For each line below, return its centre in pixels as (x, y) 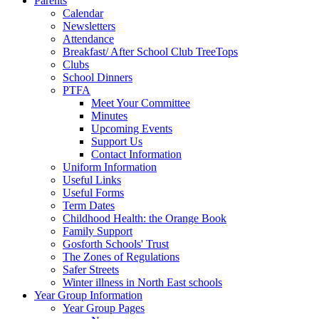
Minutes (109, 116)
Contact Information (136, 155)
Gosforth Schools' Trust (116, 244)
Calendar (83, 14)
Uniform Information (110, 167)
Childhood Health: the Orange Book (145, 219)
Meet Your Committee (141, 103)
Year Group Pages (104, 308)
